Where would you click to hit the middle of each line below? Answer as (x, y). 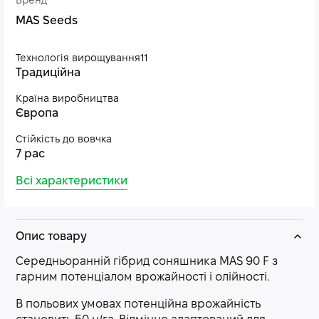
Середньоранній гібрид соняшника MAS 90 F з (147, 262)
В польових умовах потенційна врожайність (138, 304)
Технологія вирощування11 (82, 59)
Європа (37, 114)
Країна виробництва (67, 99)
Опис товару (51, 237)
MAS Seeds (47, 21)
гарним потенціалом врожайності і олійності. (142, 277)
